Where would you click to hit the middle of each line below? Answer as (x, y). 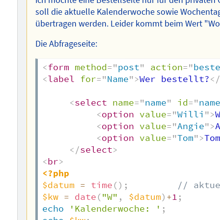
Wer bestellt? (175, 79)
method (91, 68)
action (167, 68)
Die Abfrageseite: (67, 44)
